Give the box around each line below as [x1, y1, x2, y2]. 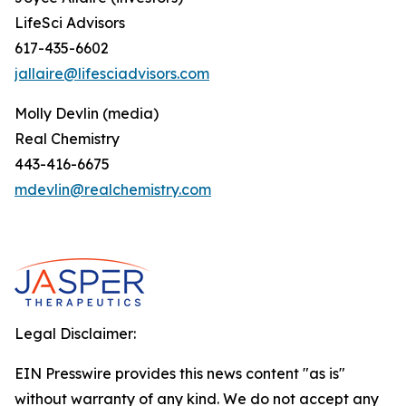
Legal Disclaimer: [14, 324, 136, 343]
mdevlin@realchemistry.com [14, 180, 211, 198]
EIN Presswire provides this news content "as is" [14, 364, 345, 382]
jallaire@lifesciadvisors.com [14, 64, 209, 82]
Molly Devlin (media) [14, 104, 159, 122]
